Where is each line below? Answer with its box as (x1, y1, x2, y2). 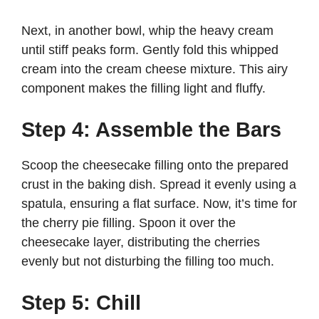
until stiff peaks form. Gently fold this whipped (21, 43, 278, 58)
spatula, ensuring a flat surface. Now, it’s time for (21, 197, 297, 211)
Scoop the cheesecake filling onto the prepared (21, 158, 288, 173)
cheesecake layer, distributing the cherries (21, 235, 260, 250)
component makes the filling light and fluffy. (21, 81, 266, 96)
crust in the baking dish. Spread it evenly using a (21, 177, 296, 192)
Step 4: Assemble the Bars (21, 118, 281, 142)
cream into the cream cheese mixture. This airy (21, 62, 288, 77)
